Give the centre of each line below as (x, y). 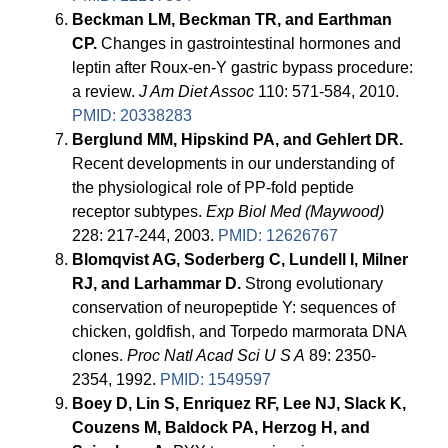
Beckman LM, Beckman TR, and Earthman (232, 20)
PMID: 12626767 (278, 236)
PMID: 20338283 (132, 116)
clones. (100, 356)
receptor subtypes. (139, 212)
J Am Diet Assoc (197, 92)
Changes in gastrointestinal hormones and (249, 44)
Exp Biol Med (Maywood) (295, 212)
